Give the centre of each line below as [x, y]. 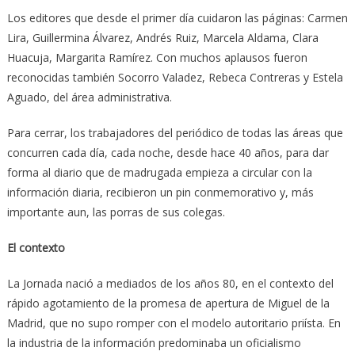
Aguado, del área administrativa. [89, 97]
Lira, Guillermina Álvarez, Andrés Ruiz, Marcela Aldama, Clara [162, 37]
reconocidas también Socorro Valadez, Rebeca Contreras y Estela [175, 77]
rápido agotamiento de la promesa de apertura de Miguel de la [168, 303]
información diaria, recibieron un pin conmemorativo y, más [160, 192]
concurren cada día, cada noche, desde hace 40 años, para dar [168, 152]
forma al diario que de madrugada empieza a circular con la [159, 172]
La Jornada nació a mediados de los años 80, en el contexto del [170, 283]
